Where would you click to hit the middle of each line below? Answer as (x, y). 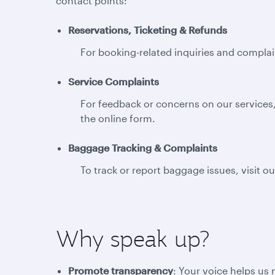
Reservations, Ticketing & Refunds (148, 30)
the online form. (118, 118)
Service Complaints (114, 81)
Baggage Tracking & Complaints (143, 148)
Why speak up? (133, 238)
